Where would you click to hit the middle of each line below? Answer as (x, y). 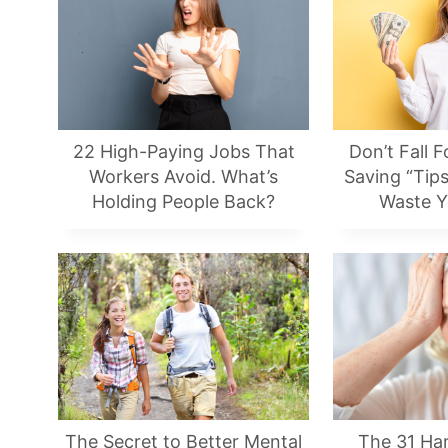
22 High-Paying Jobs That (183, 151)
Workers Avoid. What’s (183, 176)
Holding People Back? (183, 201)
